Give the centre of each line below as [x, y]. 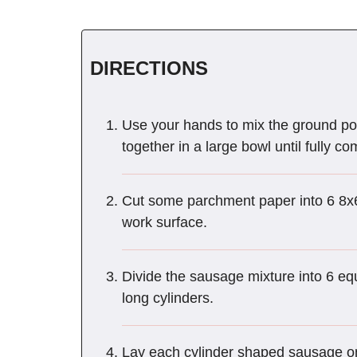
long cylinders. [168, 298]
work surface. [165, 222]
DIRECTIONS [149, 68]
